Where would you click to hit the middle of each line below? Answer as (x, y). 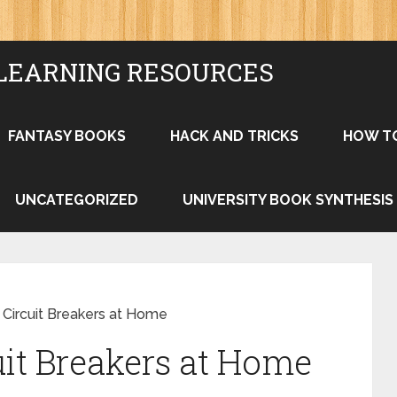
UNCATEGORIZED (77, 200)
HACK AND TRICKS (234, 136)
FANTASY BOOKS (67, 136)
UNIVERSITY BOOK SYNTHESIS (288, 200)
